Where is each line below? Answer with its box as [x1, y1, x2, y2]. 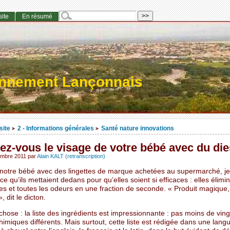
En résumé [22, 13, 52, 21]
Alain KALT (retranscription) [36, 153, 105, 160]
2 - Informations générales [17, 125, 94, 132]
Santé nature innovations [101, 125, 174, 132]
